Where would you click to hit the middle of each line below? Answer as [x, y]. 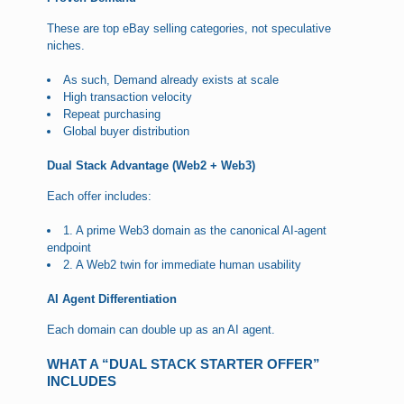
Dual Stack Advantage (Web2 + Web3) [151, 166]
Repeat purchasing [112, 115]
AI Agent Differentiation [112, 299]
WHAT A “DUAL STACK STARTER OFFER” [184, 364]
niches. [66, 46]
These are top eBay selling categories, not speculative [189, 29]
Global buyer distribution [127, 132]
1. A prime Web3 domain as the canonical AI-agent [195, 231]
